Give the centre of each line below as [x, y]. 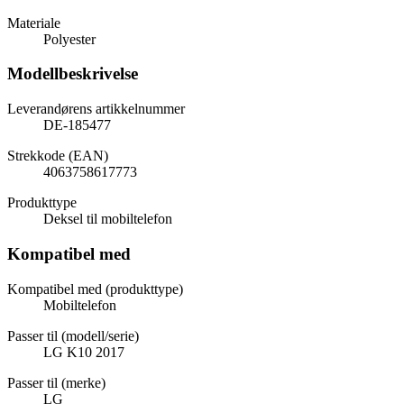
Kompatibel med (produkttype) [95, 289]
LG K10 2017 [84, 352]
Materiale [34, 23]
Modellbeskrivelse [73, 74]
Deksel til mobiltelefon [108, 219]
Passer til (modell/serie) [73, 335]
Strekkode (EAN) [58, 156]
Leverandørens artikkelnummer [96, 109]
